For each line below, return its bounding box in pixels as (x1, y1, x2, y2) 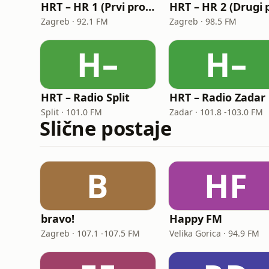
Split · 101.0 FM (41, 106, 102, 118)
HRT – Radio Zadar (169, 90, 265, 104)
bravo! (41, 211, 74, 226)
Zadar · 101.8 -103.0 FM (169, 106, 263, 118)
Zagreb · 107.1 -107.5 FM (41, 228, 140, 239)
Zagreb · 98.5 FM (169, 16, 237, 27)
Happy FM (169, 211, 223, 226)
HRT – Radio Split (41, 90, 130, 104)
